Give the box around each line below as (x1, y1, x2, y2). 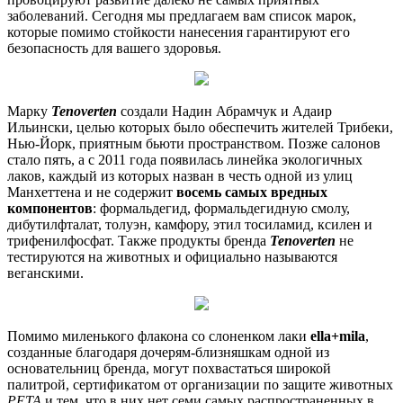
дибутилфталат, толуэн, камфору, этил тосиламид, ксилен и (7, 216, 372, 232)
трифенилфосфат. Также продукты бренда (7, 232, 270, 248)
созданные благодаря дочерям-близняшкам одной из (7, 344, 329, 360)
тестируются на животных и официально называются (7, 248, 337, 264)
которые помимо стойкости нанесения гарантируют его (7, 23, 350, 40)
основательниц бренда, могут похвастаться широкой (7, 360, 331, 376)
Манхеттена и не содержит (7, 184, 176, 200)
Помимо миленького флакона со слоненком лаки (7, 327, 310, 344)
